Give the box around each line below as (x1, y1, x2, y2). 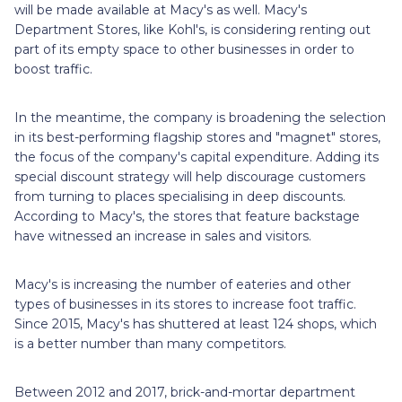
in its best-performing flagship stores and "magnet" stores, (14, 128, 380, 145)
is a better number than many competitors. (14, 335, 286, 352)
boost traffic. (14, 60, 92, 77)
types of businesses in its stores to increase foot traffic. (14, 295, 356, 312)
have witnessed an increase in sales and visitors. (14, 227, 311, 244)
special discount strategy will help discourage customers (14, 168, 365, 185)
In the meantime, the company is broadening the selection (14, 109, 386, 126)
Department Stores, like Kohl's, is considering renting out (14, 21, 371, 38)
